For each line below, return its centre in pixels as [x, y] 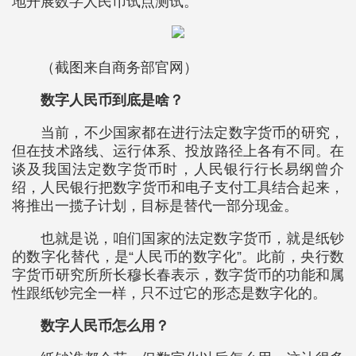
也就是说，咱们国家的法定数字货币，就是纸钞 [192, 238]
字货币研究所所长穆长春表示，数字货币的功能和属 [178, 275]
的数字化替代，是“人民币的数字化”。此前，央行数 [178, 257]
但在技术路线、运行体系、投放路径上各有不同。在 [178, 151]
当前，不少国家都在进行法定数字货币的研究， [192, 133]
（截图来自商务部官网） [119, 68]
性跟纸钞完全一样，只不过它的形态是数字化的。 [169, 293]
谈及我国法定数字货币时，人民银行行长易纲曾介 [178, 169]
